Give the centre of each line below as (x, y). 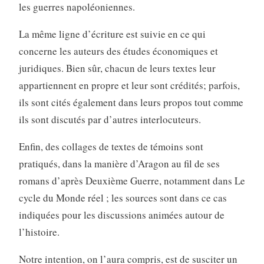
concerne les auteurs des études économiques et (118, 51)
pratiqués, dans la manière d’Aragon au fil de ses (119, 163)
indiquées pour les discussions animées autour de (121, 214)
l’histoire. (39, 232)
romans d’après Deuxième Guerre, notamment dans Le (132, 180)
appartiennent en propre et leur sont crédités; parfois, (129, 85)
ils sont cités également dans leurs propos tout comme (131, 102)
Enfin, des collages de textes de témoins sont (111, 146)
